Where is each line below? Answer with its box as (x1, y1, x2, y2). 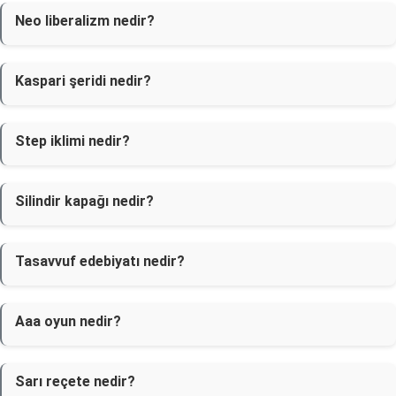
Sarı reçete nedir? (15, 373, 135, 390)
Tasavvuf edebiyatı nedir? (15, 253, 185, 270)
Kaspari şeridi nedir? (15, 72, 151, 89)
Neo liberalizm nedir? (15, 12, 155, 29)
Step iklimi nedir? (15, 133, 130, 149)
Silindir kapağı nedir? (15, 193, 154, 209)
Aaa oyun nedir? (15, 313, 121, 330)
